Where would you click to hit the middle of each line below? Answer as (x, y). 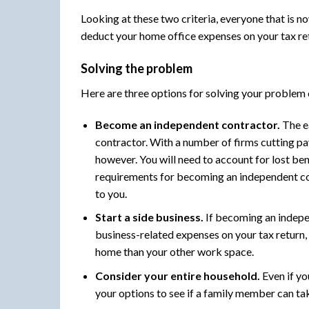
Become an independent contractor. (187, 124)
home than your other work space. (174, 252)
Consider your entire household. (177, 275)
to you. (111, 193)
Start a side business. (149, 217)
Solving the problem (137, 68)
